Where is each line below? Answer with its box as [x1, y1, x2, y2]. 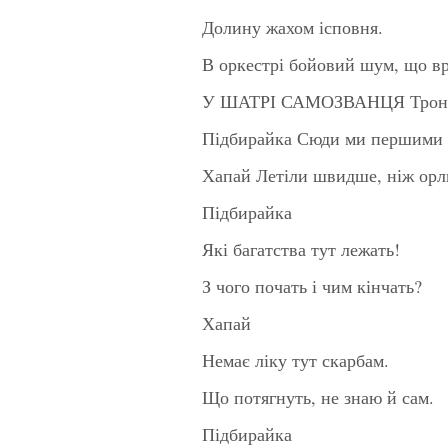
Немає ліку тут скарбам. [202, 347, 389, 372]
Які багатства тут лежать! [202, 236, 400, 261]
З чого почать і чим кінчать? [202, 273, 422, 298]
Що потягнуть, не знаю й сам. [202, 384, 434, 409]
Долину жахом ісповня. [202, 14, 383, 39]
